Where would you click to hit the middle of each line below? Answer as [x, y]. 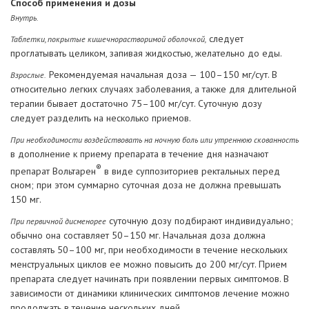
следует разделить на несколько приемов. [101, 118]
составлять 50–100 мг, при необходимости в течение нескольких [149, 250]
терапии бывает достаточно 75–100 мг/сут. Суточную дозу [136, 103]
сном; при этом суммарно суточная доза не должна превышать [146, 185]
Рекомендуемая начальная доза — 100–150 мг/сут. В [162, 74]
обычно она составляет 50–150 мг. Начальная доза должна [138, 236]
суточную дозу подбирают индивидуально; [200, 221]
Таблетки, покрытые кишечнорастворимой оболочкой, [108, 39]
